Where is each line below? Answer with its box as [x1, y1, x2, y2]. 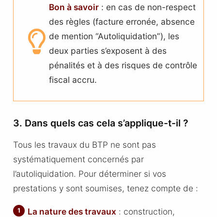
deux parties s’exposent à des [49, 46, 167, 56]
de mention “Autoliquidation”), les [49, 31, 180, 42]
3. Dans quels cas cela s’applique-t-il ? [13, 117, 188, 129]
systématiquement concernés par [13, 154, 144, 165]
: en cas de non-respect [99, 2, 196, 13]
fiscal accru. [49, 75, 97, 85]
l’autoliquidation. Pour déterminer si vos [13, 169, 166, 179]
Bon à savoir [49, 2, 99, 13]
